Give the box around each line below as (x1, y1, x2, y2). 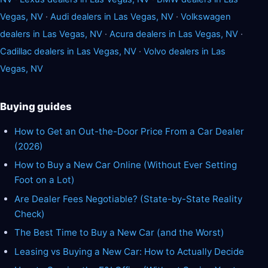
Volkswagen (181, 11, 231, 22)
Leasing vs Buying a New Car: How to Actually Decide (14, 245, 244, 257)
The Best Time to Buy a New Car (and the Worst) (14, 227, 224, 239)
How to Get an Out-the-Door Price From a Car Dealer (14, 125, 244, 137)
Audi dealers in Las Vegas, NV (50, 11, 173, 22)
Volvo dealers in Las (144, 45, 226, 57)
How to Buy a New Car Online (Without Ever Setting (14, 159, 237, 171)
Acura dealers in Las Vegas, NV (109, 28, 238, 39)
